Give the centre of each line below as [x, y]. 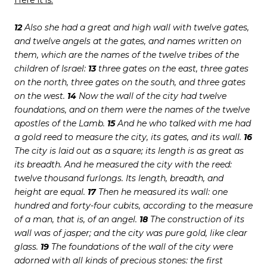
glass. [27, 247]
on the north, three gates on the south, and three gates [130, 83]
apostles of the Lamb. [61, 124]
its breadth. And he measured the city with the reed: [123, 165]
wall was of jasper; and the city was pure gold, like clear [131, 233]
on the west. [41, 96]
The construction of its [196, 220]
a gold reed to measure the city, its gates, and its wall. [129, 137]
